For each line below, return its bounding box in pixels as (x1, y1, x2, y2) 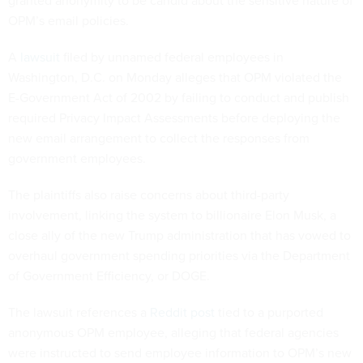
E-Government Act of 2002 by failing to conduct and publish (8, 88, 349, 106)
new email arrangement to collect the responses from (8, 128, 310, 147)
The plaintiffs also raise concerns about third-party (8, 185, 289, 203)
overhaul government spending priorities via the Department (8, 246, 350, 264)
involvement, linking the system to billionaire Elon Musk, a (8, 205, 336, 224)
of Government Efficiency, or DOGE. (8, 266, 210, 284)
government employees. (8, 148, 149, 167)
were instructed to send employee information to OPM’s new (8, 343, 352, 361)
